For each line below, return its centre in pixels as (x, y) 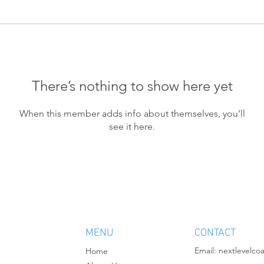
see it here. (132, 126)
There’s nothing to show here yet (132, 85)
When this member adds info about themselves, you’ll (132, 113)
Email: (207, 250)
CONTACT (215, 233)
